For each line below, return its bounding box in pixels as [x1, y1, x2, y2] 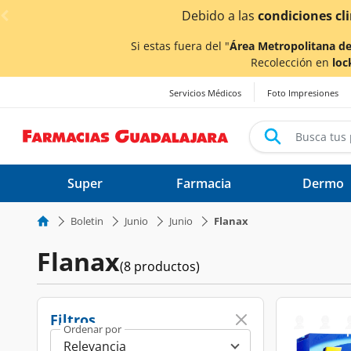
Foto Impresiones [267, 87, 338, 100]
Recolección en [251, 55, 332, 70]
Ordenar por [63, 322, 121, 336]
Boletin [71, 214, 103, 228]
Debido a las [182, 7, 258, 24]
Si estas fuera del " [131, 38, 230, 53]
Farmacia [176, 175, 231, 192]
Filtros [50, 310, 96, 329]
